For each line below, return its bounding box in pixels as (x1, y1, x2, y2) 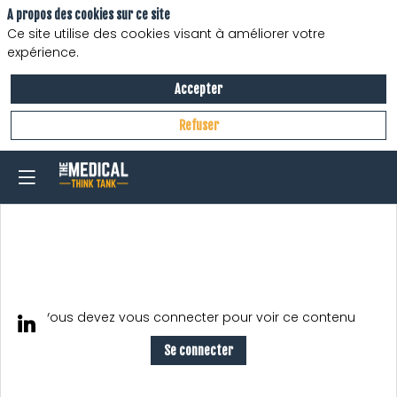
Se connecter (164, 342, 233, 358)
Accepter (175, 81, 222, 97)
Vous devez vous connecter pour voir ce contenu (42, 307, 355, 326)
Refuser (178, 117, 219, 133)
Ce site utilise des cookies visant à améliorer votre (7, 24, 325, 43)
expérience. (7, 43, 79, 61)
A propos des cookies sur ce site (7, 7, 170, 22)
